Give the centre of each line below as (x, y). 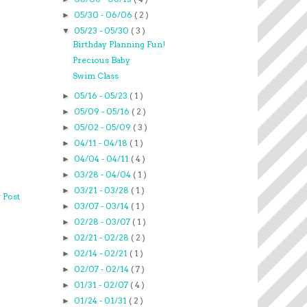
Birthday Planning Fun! (119, 45)
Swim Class (95, 76)
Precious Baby (101, 60)
